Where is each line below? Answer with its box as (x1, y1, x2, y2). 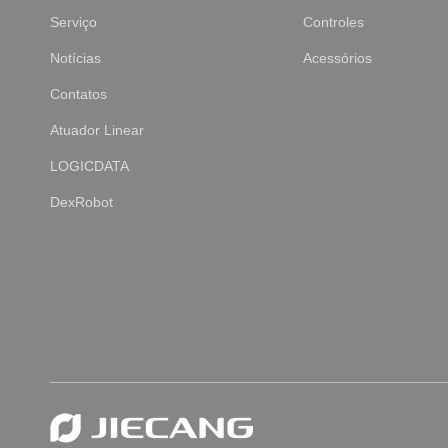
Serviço (50, 14, 97, 31)
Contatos (50, 86, 107, 103)
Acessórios (302, 50, 372, 67)
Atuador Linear (50, 122, 144, 139)
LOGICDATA (50, 158, 129, 175)
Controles (302, 14, 364, 31)
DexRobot (50, 194, 113, 211)
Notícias (50, 50, 101, 67)
